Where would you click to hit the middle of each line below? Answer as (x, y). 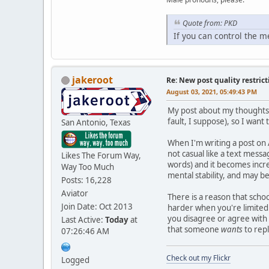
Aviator (75, 193)
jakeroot (92, 80)
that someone (194, 229)
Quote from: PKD (210, 23)
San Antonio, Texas (96, 122)
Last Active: (83, 219)
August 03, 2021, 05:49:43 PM (212, 91)
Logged (75, 260)
